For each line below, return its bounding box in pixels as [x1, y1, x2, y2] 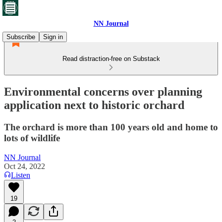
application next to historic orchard [4, 98, 184, 111]
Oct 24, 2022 [4, 162, 45, 170]
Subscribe [6, 33, 35, 41]
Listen [11, 170, 30, 179]
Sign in [43, 33, 63, 41]
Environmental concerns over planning [4, 85, 202, 98]
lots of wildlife [4, 132, 60, 143]
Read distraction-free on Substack [62, 55, 160, 62]
